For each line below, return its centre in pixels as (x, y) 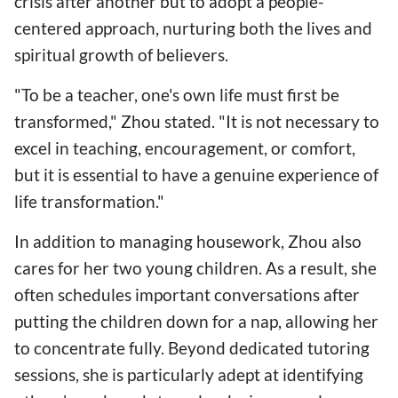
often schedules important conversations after (187, 294)
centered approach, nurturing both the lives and (193, 28)
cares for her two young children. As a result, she (195, 267)
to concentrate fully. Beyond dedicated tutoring (192, 347)
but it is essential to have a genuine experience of (196, 174)
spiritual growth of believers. (121, 54)
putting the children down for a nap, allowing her (196, 321)
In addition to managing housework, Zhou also (188, 241)
